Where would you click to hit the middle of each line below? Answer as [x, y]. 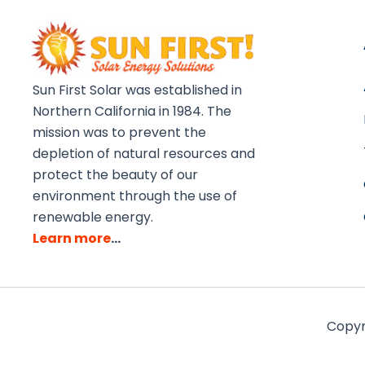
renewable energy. [93, 217]
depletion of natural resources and [144, 154]
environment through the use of [135, 196]
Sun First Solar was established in [137, 90]
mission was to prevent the [119, 132]
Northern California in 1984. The [132, 111]
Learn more [72, 238]
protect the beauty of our [115, 175]
